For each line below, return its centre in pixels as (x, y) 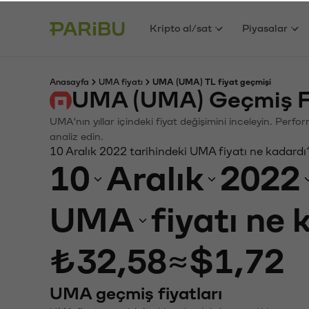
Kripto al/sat (181, 27)
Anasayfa (69, 81)
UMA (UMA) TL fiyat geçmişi (212, 81)
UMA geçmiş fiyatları (136, 292)
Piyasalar (265, 27)
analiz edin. (77, 136)
